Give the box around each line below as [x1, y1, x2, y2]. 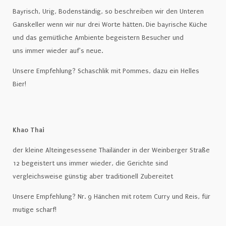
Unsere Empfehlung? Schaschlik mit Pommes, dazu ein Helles [12, 67, 199, 75]
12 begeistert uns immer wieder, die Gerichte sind [12, 159, 168, 167]
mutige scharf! [12, 206, 56, 213]
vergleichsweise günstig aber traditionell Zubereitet [12, 173, 173, 180]
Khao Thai [12, 126, 46, 134]
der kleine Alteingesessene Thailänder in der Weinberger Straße [12, 146, 210, 154]
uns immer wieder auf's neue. [12, 47, 103, 54]
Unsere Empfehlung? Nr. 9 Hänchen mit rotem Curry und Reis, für [12, 193, 210, 200]
